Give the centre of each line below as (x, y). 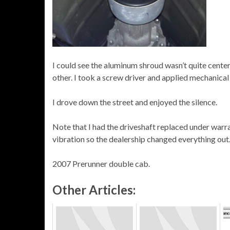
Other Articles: (94, 190)
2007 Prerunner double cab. (101, 164)
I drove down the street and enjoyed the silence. (135, 102)
